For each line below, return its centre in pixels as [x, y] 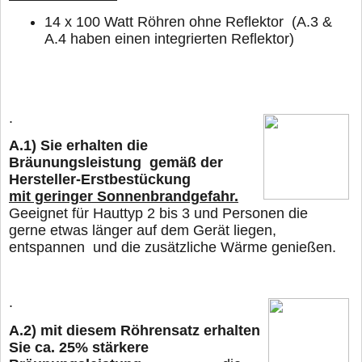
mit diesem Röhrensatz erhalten [150, 330]
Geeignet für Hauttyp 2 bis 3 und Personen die [158, 214]
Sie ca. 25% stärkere [79, 347]
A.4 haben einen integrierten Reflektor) [169, 38]
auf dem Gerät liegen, [206, 231]
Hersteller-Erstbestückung [100, 180]
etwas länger [93, 231]
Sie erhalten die [96, 146]
